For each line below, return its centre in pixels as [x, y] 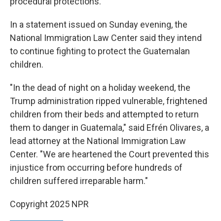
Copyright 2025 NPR [49, 204]
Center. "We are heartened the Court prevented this [110, 154]
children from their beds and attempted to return [104, 114]
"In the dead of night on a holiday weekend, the [100, 88]
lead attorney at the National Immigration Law [98, 141]
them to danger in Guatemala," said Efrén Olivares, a [110, 128]
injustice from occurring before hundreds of [96, 167]
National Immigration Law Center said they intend [106, 38]
